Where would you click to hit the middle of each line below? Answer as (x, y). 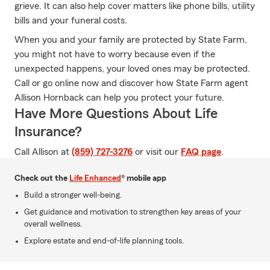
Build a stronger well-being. (73, 195)
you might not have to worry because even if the (115, 54)
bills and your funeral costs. (71, 20)
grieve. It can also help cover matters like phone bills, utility (135, 6)
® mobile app (144, 178)
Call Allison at (43, 152)
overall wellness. (53, 224)
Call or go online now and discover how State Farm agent (131, 83)
